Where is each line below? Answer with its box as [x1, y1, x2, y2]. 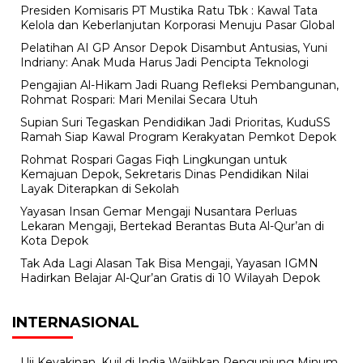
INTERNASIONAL [12, 314, 139, 332]
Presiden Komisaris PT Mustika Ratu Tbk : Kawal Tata [20, 3, 318, 19]
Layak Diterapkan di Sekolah [20, 181, 179, 197]
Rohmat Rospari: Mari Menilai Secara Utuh [20, 92, 258, 108]
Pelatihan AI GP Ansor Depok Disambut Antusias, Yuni [20, 41, 327, 56]
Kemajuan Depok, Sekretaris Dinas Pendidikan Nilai [20, 167, 309, 182]
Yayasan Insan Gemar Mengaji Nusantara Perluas [20, 204, 297, 220]
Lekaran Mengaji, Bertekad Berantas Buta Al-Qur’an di [20, 219, 324, 234]
